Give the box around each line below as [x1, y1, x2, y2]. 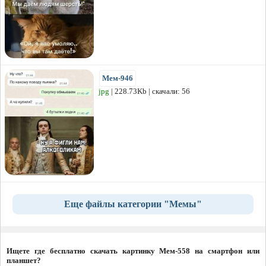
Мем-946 [102, 74, 133, 83]
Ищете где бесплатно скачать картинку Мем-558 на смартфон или [7, 246, 259, 256]
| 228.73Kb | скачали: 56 [109, 87, 190, 96]
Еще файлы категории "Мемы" [64, 199, 202, 210]
